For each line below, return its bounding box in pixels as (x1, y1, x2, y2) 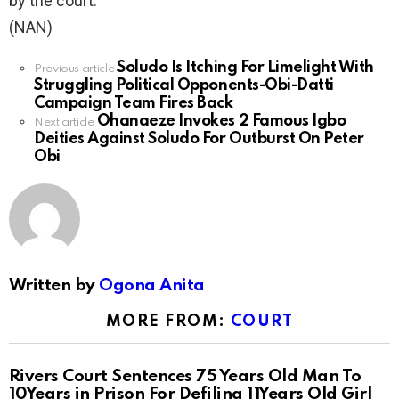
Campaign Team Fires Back (34, 94, 233, 111)
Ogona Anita (99, 276, 205, 294)
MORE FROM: (105, 313, 231, 330)
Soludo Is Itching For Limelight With (117, 59, 374, 76)
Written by (9, 276, 100, 294)
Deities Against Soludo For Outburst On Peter (34, 130, 364, 147)
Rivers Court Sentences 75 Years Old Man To (9, 368, 362, 386)
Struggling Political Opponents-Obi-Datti (34, 77, 334, 94)
